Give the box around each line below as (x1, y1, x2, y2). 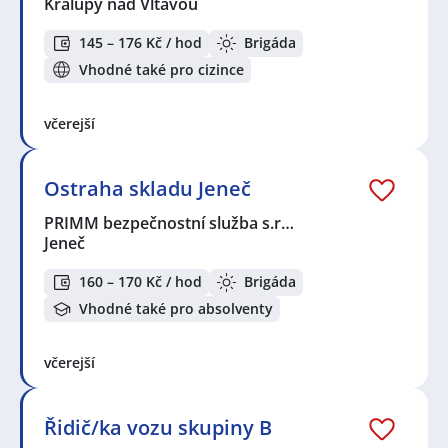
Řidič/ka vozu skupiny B (44, 414, 272, 442)
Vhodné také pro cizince (79, 59, 244, 79)
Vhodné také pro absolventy (79, 299, 273, 319)
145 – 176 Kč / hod (79, 33, 202, 53)
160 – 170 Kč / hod (79, 272, 202, 292)
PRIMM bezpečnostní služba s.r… (44, 212, 296, 235)
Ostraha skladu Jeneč (44, 175, 251, 203)
